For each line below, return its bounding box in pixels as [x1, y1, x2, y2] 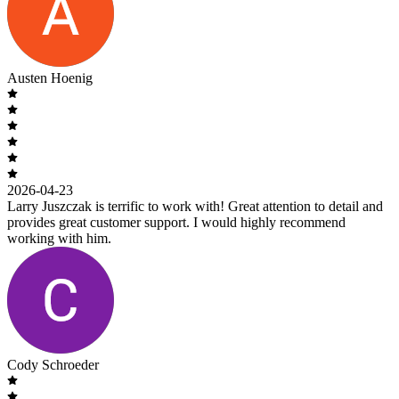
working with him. [7, 230, 111, 246]
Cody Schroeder [7, 356, 99, 372]
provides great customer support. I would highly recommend [7, 214, 346, 230]
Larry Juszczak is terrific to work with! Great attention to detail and [7, 198, 383, 214]
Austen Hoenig [7, 69, 93, 85]
